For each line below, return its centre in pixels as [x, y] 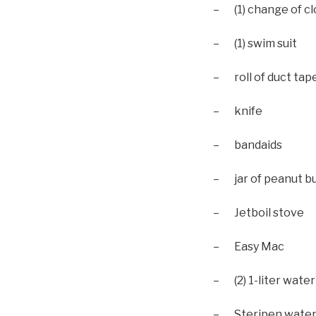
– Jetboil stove [259, 213]
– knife [238, 111]
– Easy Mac [249, 247]
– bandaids [248, 145]
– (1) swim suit [255, 43]
